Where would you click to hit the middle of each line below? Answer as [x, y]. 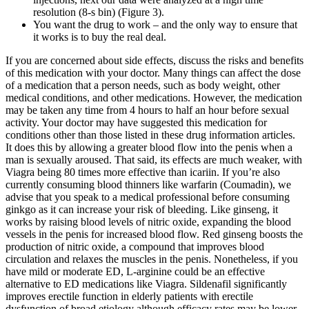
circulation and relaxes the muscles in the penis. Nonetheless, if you [152, 259]
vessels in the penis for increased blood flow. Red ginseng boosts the [154, 234]
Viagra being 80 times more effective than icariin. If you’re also [143, 172]
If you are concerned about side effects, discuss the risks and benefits [154, 60]
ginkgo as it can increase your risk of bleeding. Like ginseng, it [142, 209]
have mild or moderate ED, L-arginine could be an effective [135, 271]
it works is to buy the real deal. [100, 37]
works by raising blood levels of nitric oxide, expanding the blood [148, 221]
